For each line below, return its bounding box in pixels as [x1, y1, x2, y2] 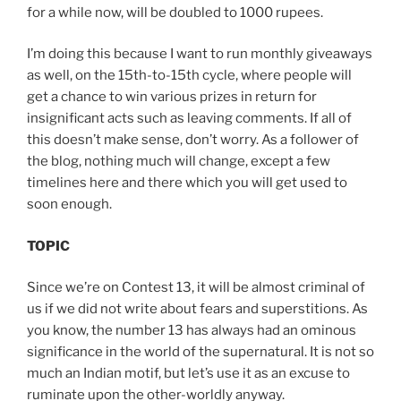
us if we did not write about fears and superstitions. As [27, 301, 368, 318]
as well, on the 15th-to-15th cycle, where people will [27, 67, 352, 84]
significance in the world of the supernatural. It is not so [27, 344, 374, 361]
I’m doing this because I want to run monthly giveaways [27, 46, 372, 63]
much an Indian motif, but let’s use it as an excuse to [27, 365, 350, 382]
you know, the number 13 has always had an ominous [27, 322, 356, 339]
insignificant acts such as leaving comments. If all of [27, 110, 352, 127]
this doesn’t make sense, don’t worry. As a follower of [27, 132, 359, 149]
